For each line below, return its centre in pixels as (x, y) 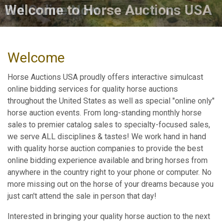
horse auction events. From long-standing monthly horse (105, 113)
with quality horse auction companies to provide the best (105, 148)
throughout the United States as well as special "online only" (111, 101)
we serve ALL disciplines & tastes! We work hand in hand (107, 137)
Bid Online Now (52, 10)
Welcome (36, 58)
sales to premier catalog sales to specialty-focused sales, (109, 125)
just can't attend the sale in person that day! (83, 196)
